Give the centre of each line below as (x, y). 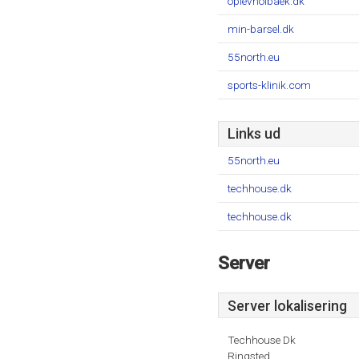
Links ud (254, 134)
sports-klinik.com (269, 85)
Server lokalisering (287, 306)
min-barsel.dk (261, 29)
